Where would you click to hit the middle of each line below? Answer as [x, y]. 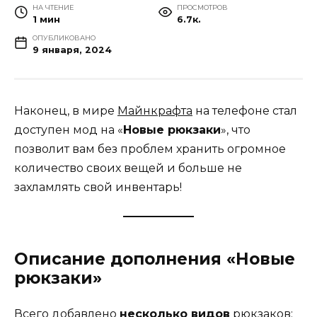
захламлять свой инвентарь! [98, 188]
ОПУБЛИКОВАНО [64, 38]
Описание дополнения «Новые [155, 259]
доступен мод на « [69, 130]
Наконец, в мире [66, 111]
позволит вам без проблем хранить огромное [150, 149]
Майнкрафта [155, 111]
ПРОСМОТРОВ [202, 8]
